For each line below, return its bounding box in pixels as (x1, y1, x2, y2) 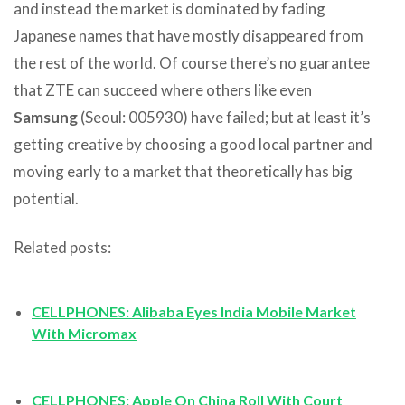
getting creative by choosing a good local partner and (14, 134, 372, 154)
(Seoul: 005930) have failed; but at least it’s (78, 107, 371, 127)
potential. (14, 188, 79, 208)
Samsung (14, 107, 78, 127)
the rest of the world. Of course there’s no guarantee (14, 52, 370, 72)
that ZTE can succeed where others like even (14, 80, 312, 99)
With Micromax (32, 324, 137, 342)
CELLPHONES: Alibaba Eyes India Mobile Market (32, 302, 356, 320)
